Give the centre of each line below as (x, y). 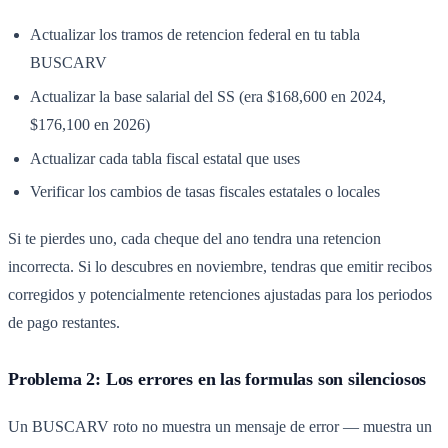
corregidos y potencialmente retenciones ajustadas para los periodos (220, 294)
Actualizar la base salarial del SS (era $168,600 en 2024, (208, 96)
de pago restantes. (64, 322)
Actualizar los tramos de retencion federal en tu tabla (195, 35)
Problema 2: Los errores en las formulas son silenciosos (217, 378)
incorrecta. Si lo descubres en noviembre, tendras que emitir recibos (220, 266)
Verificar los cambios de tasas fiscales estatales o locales (205, 192)
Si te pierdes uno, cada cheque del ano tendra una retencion (194, 238)
